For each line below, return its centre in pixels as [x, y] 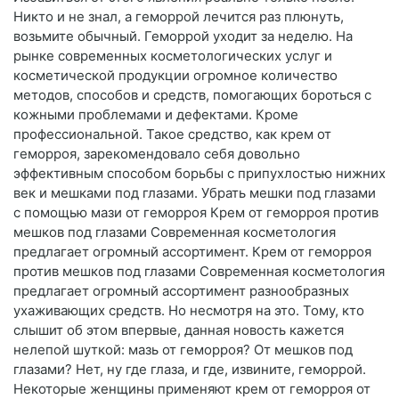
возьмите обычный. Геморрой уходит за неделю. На [183, 37]
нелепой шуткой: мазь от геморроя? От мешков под [183, 350]
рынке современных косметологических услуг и [173, 56]
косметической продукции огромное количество [175, 76]
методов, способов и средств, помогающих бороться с [192, 95]
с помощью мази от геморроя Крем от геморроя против [196, 213]
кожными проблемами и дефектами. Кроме [156, 115]
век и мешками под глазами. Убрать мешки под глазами [195, 193]
